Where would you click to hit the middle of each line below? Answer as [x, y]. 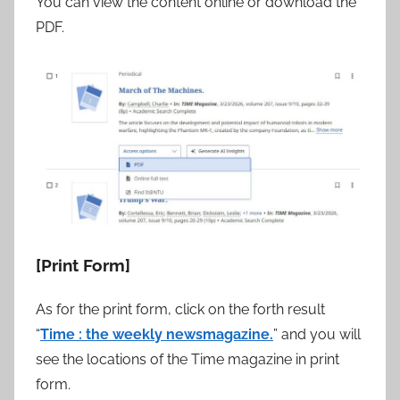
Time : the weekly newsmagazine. [157, 334]
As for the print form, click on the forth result [180, 309]
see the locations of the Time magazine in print [187, 359]
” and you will [317, 334]
